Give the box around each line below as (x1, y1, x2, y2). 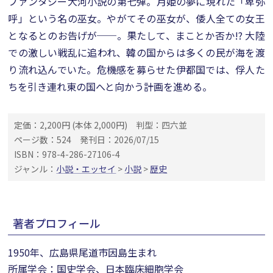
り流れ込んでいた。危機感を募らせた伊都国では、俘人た (8, 62, 265, 77)
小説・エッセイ (56, 163, 116, 175)
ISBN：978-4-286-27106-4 (14, 148, 121, 160)
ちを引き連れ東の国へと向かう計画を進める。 (8, 79, 213, 94)
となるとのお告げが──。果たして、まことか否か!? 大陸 (8, 28, 265, 43)
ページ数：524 (14, 133, 72, 146)
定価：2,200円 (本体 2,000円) (14, 119, 128, 131)
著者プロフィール (13, 215, 101, 231)
